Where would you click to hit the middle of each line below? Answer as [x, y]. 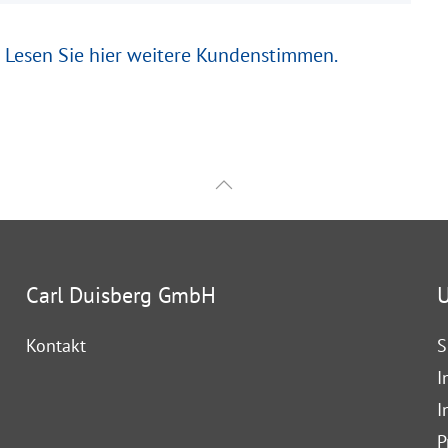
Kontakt [55, 345]
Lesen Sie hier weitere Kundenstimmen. [171, 54]
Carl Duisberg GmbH [120, 294]
